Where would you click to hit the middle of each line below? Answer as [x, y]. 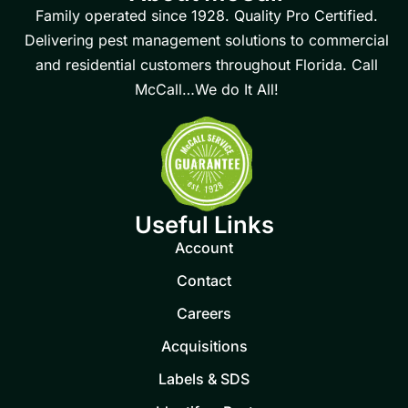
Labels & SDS [204, 379]
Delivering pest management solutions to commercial [206, 40]
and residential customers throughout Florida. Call [206, 65]
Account [204, 248]
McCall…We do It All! [206, 89]
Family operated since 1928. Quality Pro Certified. [206, 15]
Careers [204, 314]
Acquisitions [204, 347]
